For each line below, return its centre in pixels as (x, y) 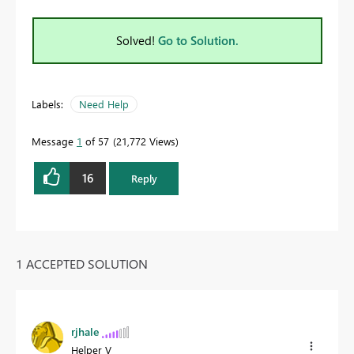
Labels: (47, 104)
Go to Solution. (198, 40)
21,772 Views (146, 141)
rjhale (85, 331)
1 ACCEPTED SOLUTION (82, 263)
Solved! (137, 40)
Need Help (104, 104)
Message (54, 141)
